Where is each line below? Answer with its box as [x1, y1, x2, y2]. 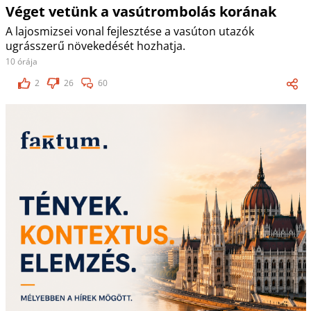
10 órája [5, 56, 37, 68]
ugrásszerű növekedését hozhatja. [5, 38, 185, 54]
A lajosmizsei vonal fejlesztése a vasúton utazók [5, 24, 254, 40]
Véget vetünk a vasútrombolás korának [5, 2, 276, 22]
